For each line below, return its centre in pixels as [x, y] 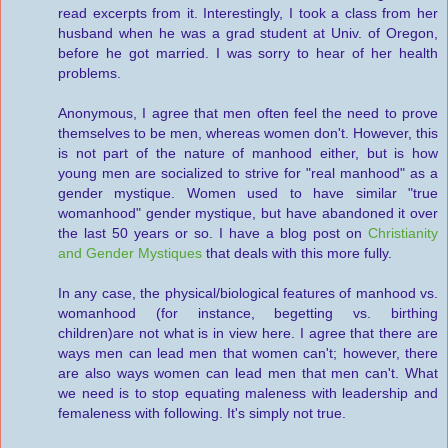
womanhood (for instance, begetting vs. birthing [248, 313]
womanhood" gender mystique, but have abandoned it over [248, 213]
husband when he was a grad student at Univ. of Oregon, [248, 33]
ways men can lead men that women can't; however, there [248, 353]
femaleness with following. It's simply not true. [202, 413]
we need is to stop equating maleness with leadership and [248, 393]
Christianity [403, 233]
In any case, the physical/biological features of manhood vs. [248, 293]
